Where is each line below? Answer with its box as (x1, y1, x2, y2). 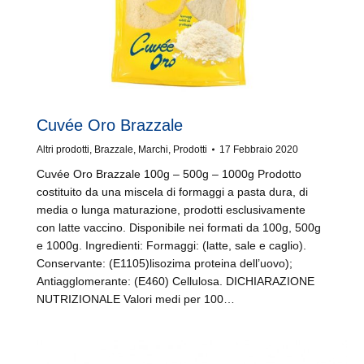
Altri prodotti (37, 144, 89, 155)
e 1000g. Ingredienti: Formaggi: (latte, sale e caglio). (37, 239, 306, 252)
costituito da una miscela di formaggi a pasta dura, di (37, 185, 308, 198)
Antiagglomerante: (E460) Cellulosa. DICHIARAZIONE (37, 275, 314, 288)
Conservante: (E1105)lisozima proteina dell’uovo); (37, 257, 292, 270)
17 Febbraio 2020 (219, 144, 298, 155)
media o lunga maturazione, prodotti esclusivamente (37, 203, 305, 216)
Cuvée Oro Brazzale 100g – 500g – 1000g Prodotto (37, 167, 301, 180)
